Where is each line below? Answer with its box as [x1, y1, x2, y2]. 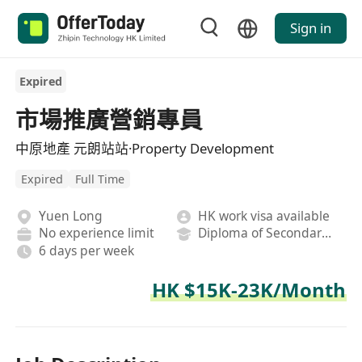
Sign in [289, 19, 331, 38]
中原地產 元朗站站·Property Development [15, 138, 275, 158]
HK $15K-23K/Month [151, 276, 346, 304]
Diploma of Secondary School [322, 224, 332, 242]
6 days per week [38, 241, 134, 259]
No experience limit [38, 224, 154, 242]
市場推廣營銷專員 [15, 103, 204, 135]
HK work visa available [198, 206, 330, 225]
